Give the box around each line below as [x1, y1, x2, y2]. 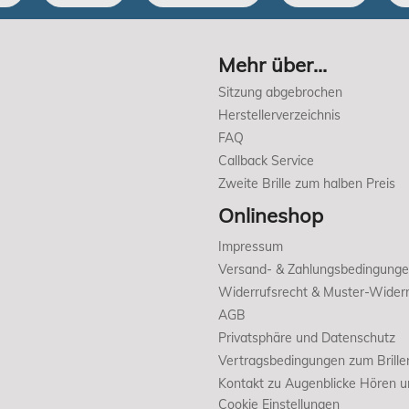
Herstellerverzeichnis [218, 107, 341, 124]
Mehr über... [218, 52, 327, 79]
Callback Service [218, 152, 314, 170]
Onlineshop [218, 203, 323, 229]
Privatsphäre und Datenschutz [218, 330, 395, 347]
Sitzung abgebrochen [218, 84, 342, 101]
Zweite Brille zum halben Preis [218, 175, 395, 193]
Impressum [218, 238, 283, 256]
